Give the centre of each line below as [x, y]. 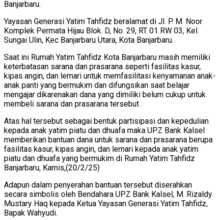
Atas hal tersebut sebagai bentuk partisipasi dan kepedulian [106, 121]
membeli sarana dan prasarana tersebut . [73, 104]
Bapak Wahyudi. [31, 213]
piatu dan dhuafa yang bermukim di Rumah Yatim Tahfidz [99, 158]
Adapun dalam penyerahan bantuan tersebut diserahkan [98, 185]
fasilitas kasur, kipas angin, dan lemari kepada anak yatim [101, 149]
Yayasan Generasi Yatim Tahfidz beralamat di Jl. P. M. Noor [103, 21]
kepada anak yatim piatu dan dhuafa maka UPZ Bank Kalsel [104, 130]
